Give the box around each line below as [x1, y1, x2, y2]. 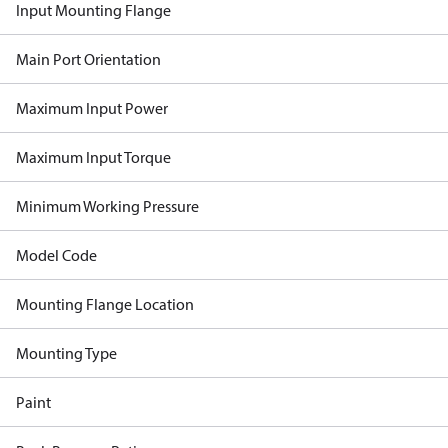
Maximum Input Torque [16, 147, 171, 167]
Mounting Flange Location [16, 294, 194, 314]
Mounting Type [16, 343, 117, 363]
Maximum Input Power [16, 98, 168, 118]
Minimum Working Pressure [16, 196, 199, 216]
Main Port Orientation [16, 49, 161, 69]
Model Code [16, 245, 97, 265]
